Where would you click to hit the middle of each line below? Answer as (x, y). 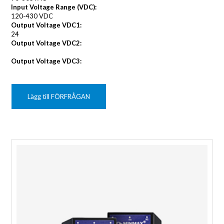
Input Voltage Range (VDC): (54, 7)
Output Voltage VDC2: (46, 43)
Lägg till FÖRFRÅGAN (59, 97)
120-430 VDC (32, 16)
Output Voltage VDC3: (46, 61)
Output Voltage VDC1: (46, 25)
